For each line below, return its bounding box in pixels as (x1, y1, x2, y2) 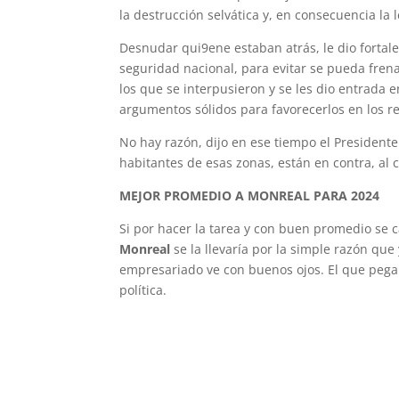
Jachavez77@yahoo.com (119, 314, 262, 331)
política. (119, 281, 167, 298)
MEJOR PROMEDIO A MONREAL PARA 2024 (119, 187, 380, 204)
